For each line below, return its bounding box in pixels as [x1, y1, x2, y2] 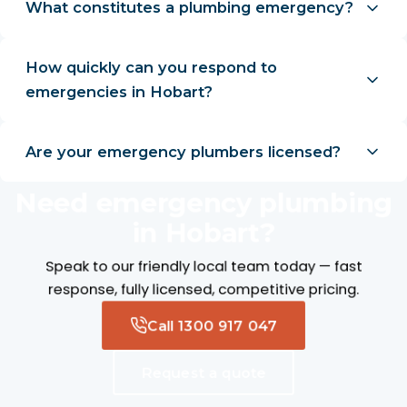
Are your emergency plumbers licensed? [25, 142, 341, 161]
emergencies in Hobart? [25, 82, 213, 101]
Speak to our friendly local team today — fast [45, 256, 362, 276]
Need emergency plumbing [15, 186, 392, 219]
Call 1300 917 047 [147, 316, 278, 334]
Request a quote [141, 363, 266, 382]
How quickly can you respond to [25, 57, 277, 76]
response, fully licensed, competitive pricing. [47, 279, 360, 300]
